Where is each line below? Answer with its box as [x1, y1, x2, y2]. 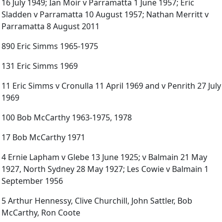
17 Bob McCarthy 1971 [1, 132, 85, 143]
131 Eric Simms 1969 [1, 60, 78, 72]
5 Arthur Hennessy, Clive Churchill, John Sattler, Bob [1, 195, 192, 207]
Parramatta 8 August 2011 [1, 21, 100, 32]
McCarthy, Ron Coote [1, 207, 80, 219]
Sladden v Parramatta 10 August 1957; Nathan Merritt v [1, 9, 209, 20]
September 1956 [1, 175, 63, 187]
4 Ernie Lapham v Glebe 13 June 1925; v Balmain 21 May [1, 152, 207, 163]
